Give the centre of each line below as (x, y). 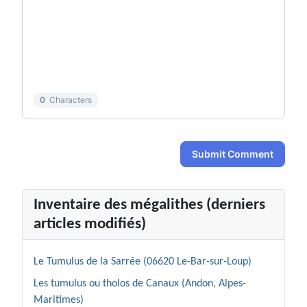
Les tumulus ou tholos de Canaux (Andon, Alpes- (140, 283)
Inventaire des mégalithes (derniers (149, 205)
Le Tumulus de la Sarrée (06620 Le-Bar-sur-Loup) (143, 261)
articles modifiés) (90, 224)
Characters (69, 99)
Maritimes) (59, 300)
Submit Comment (233, 153)
